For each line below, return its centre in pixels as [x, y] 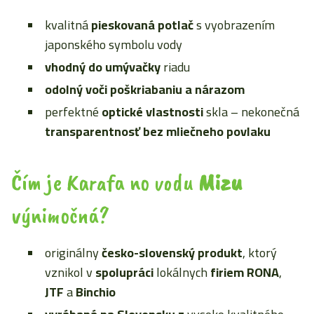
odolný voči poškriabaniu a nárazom [145, 89]
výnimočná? [60, 215]
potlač [176, 25]
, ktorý [260, 253]
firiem [227, 272]
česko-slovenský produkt [172, 253]
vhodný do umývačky [103, 67]
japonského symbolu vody [114, 45]
